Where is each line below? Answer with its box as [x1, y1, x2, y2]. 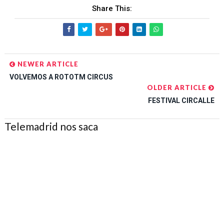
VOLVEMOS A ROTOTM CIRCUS [9, 73, 113, 81]
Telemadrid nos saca [4, 120, 98, 132]
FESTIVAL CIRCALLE [148, 96, 215, 104]
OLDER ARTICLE [147, 83, 209, 91]
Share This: [91, 4, 132, 13]
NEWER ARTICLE [15, 60, 78, 68]
